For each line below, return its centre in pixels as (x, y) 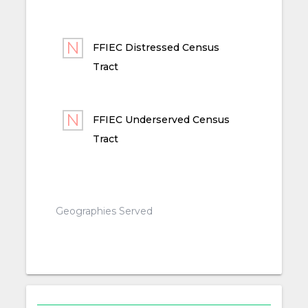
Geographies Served (104, 211)
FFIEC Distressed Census (156, 48)
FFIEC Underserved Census (162, 120)
